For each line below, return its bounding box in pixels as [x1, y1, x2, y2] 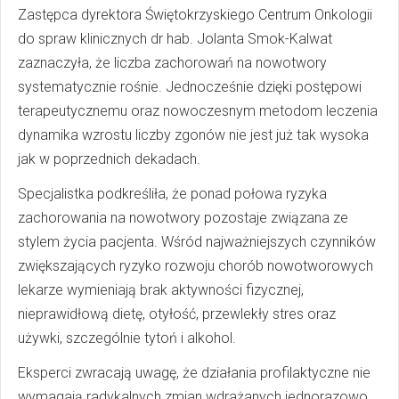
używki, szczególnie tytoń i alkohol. [18, 330, 236, 347]
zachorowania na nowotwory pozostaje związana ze [18, 209, 348, 227]
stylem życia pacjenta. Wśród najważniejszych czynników [18, 233, 376, 251]
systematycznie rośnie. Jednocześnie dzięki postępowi [18, 78, 362, 96]
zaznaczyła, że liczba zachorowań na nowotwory [18, 54, 327, 72]
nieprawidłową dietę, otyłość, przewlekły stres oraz [18, 305, 336, 323]
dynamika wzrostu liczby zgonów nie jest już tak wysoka [18, 126, 369, 144]
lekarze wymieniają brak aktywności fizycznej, [18, 281, 304, 299]
